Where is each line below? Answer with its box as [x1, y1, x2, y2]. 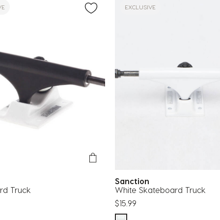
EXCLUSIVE [125, 3, 156, 10]
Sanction [115, 176, 154, 186]
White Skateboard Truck [115, 185, 206, 195]
